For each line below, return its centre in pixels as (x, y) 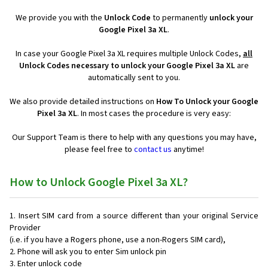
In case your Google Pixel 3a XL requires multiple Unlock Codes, (129, 54)
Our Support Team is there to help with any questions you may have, (134, 138)
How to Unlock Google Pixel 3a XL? (99, 183)
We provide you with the (60, 18)
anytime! (188, 150)
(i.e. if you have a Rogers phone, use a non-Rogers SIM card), (118, 240)
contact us (153, 150)
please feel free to (99, 150)
